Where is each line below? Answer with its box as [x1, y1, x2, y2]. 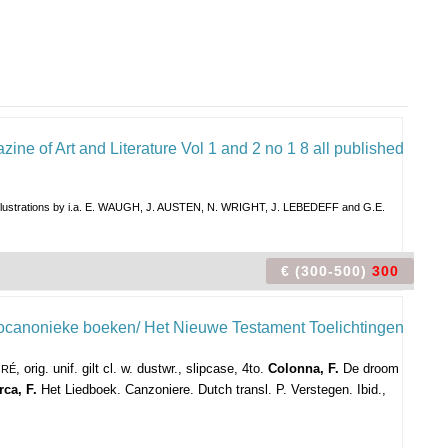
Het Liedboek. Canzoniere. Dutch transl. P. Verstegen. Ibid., [37, 382, 386, 398]
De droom [339, 361, 399, 377]
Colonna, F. [268, 361, 339, 377]
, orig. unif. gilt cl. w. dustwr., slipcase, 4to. [16, 361, 268, 377]
